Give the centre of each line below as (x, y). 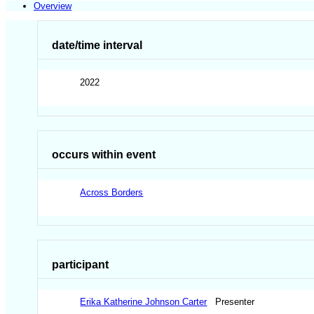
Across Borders (112, 192)
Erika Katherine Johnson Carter (144, 302)
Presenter (234, 302)
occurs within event (104, 155)
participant (81, 264)
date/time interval (97, 45)
